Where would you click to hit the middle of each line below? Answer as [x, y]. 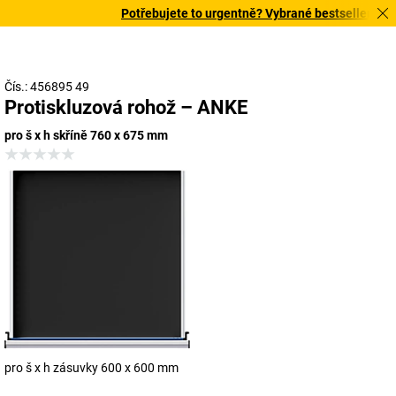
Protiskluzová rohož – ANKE [126, 107]
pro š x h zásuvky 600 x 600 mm [91, 368]
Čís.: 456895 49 [47, 87]
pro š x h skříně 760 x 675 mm [86, 135]
